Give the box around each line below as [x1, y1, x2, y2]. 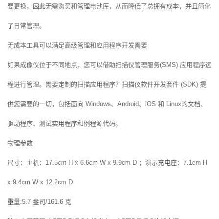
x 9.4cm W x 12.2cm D [7, 178, 73, 186]
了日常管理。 [7, 22, 45, 29]
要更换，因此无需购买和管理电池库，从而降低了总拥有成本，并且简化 [7, 2, 211, 10]
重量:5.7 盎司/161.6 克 [7, 197, 71, 205]
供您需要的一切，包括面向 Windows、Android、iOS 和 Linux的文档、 [7, 100, 207, 108]
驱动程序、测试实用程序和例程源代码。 [7, 119, 122, 127]
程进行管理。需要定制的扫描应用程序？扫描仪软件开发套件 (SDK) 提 [7, 80, 206, 88]
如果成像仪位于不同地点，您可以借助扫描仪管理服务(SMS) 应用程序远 [7, 61, 212, 68]
